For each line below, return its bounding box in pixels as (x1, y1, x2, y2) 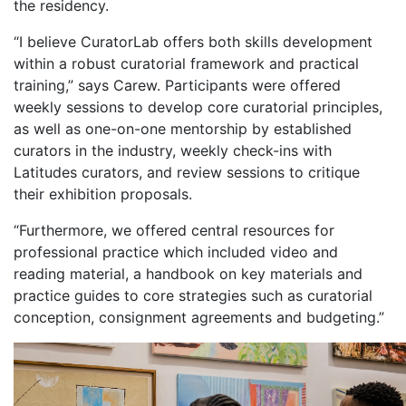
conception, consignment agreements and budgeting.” (14, 307, 384, 326)
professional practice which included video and (14, 242, 338, 261)
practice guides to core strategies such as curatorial (14, 285, 372, 304)
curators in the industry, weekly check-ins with (14, 140, 332, 159)
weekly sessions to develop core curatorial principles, (14, 97, 382, 116)
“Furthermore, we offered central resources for (14, 220, 334, 239)
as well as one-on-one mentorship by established (14, 119, 352, 138)
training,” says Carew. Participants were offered (14, 75, 341, 94)
